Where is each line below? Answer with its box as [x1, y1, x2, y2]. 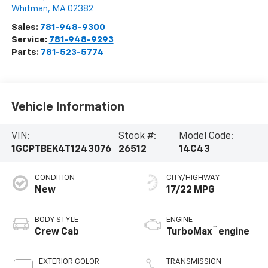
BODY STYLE [34, 216, 78, 224]
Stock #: [118, 132, 156, 142]
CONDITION [34, 174, 75, 182]
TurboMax [166, 227, 212, 237]
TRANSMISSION [166, 258, 221, 266]
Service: [11, 35, 49, 45]
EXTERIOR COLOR [38, 258, 99, 266]
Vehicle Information [11, 100, 124, 113]
